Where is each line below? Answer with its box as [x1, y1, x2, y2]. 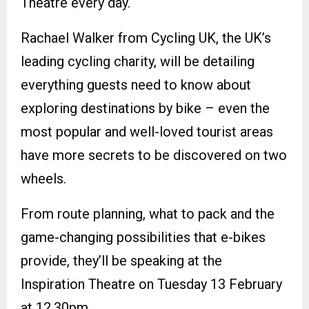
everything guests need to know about [21, 76, 251, 93]
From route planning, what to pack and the [21, 205, 275, 222]
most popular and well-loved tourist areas [21, 123, 273, 140]
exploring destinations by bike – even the [21, 99, 270, 117]
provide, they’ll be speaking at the [21, 252, 222, 269]
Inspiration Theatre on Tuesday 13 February [21, 275, 282, 292]
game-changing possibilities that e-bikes [21, 228, 266, 246]
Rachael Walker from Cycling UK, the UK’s [21, 29, 271, 46]
